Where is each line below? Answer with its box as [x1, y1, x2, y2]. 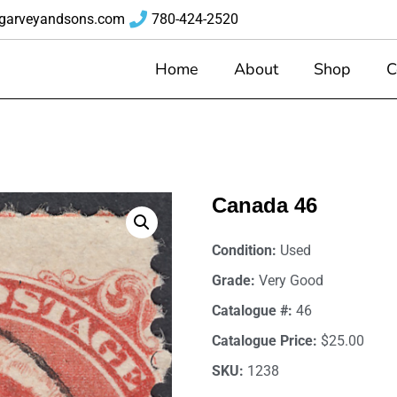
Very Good [259, 272, 323, 289]
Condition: [212, 242, 280, 259]
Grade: [212, 272, 259, 289]
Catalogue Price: [212, 332, 321, 349]
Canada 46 [212, 193, 317, 217]
